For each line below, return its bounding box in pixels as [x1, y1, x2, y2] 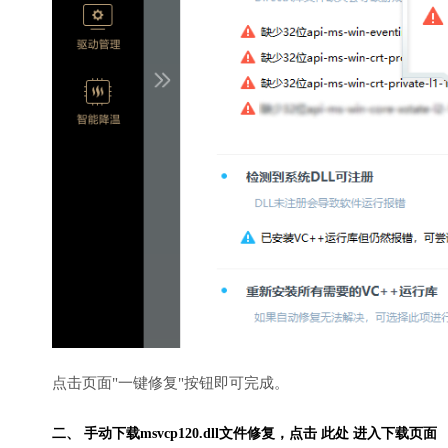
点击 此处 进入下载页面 [289, 426, 437, 442]
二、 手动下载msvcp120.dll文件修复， [52, 426, 289, 442]
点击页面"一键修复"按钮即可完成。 [52, 375, 289, 392]
